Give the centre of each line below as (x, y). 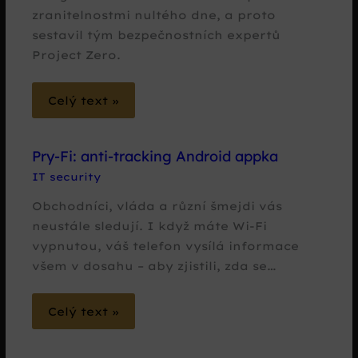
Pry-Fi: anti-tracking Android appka (155, 156)
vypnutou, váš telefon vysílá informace (166, 245)
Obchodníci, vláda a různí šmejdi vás (157, 205)
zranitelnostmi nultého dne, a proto (154, 15)
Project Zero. (77, 55)
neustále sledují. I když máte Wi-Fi (150, 225)
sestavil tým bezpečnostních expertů (157, 35)
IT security (67, 177)
